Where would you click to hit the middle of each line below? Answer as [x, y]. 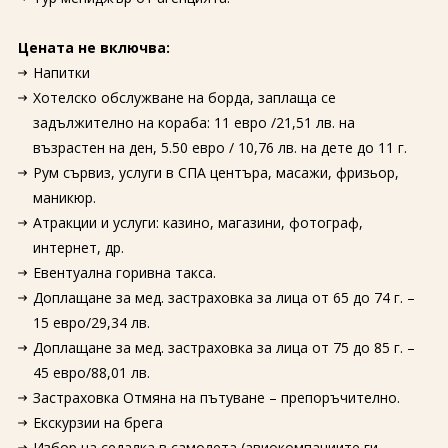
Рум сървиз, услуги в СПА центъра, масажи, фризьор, [215, 172]
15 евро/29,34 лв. [91, 322]
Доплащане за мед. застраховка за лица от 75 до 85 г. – [223, 347]
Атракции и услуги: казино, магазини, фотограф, [197, 222]
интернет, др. [78, 247]
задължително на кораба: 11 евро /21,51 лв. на [193, 122]
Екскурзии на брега [97, 422]
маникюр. [64, 197]
